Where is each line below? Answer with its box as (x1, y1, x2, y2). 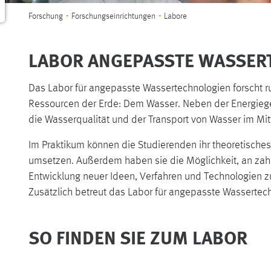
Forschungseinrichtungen (71, 12, 155, 21)
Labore (164, 12, 187, 21)
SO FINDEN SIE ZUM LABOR (28, 223, 247, 251)
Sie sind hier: (28, 5, 83, 16)
